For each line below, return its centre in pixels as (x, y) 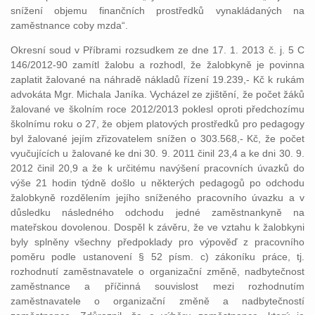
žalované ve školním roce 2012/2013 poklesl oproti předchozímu (157, 109)
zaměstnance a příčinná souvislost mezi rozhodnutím (157, 286)
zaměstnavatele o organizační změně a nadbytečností (157, 301)
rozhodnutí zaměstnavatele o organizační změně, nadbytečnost (157, 271)
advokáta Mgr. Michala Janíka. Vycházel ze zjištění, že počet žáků (157, 94)
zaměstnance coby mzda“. (69, 25)
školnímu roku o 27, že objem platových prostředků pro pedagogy (157, 124)
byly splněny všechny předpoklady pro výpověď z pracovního (157, 242)
